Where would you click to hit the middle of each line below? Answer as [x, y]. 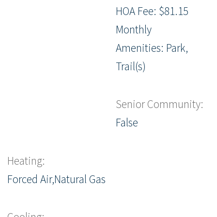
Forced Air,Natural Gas [56, 179]
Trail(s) [131, 66]
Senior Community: [160, 104]
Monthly [134, 29]
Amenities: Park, [152, 47]
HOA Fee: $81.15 [152, 11]
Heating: [26, 160]
